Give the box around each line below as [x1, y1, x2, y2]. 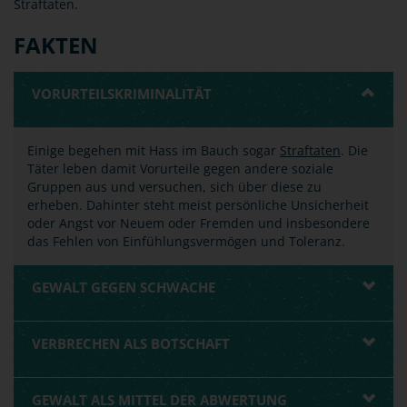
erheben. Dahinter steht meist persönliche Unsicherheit [27, 196, 369, 213]
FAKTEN [14, 30, 98, 60]
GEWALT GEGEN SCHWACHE [32, 278, 215, 296]
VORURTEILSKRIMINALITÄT [32, 84, 212, 103]
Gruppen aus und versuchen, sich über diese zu [27, 178, 322, 195]
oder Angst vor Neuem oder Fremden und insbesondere [27, 214, 370, 232]
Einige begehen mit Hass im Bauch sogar [27, 142, 280, 159]
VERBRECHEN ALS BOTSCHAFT [32, 334, 230, 352]
